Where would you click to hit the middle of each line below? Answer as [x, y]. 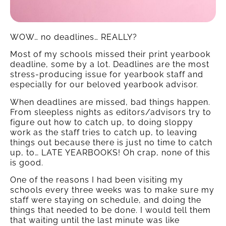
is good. [27, 162]
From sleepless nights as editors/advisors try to [111, 112]
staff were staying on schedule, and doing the [106, 200]
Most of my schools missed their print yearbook [110, 54]
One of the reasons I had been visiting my [97, 180]
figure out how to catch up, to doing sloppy [102, 122]
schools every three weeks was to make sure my [112, 190]
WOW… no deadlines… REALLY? [74, 37]
